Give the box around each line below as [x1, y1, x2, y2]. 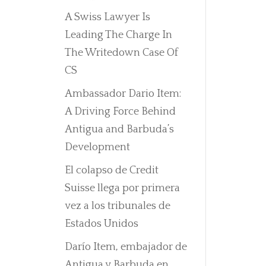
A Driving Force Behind [64, 106, 176, 118]
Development [64, 141, 130, 154]
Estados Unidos [64, 218, 138, 230]
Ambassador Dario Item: [64, 88, 181, 100]
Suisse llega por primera [64, 182, 180, 195]
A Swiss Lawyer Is [64, 11, 150, 24]
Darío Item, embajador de [64, 241, 187, 254]
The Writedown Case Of [64, 47, 178, 59]
